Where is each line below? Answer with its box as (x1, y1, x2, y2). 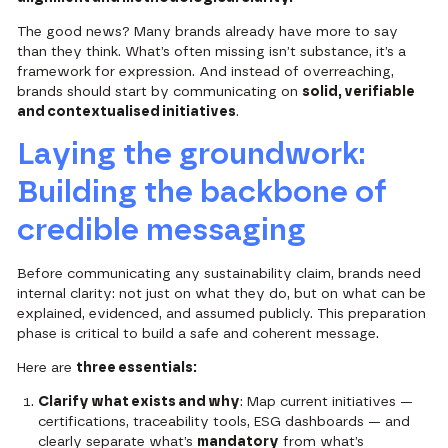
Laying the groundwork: (17, 139, 366, 171)
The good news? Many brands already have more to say (17, 25, 399, 40)
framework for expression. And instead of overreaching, (17, 65, 395, 80)
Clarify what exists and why (38, 395, 241, 410)
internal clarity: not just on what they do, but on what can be (17, 287, 427, 302)
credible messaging (17, 215, 307, 247)
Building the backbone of (17, 177, 388, 209)
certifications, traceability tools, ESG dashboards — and (38, 415, 411, 430)
